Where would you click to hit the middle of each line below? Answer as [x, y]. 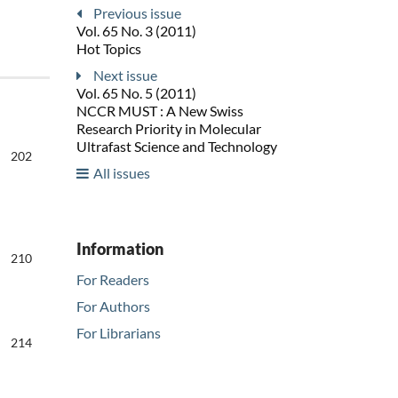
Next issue [125, 76]
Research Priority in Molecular [169, 129]
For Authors [113, 306]
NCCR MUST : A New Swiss [160, 111]
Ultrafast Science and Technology [177, 147]
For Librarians [119, 333]
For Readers [113, 280]
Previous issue [137, 13]
